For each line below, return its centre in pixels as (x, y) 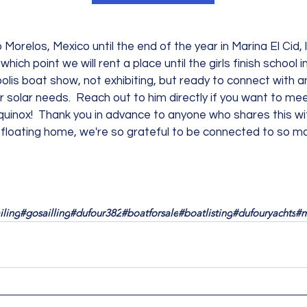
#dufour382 (96, 213)
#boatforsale (150, 213)
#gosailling (45, 213)
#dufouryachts (264, 213)
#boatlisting (205, 213)
